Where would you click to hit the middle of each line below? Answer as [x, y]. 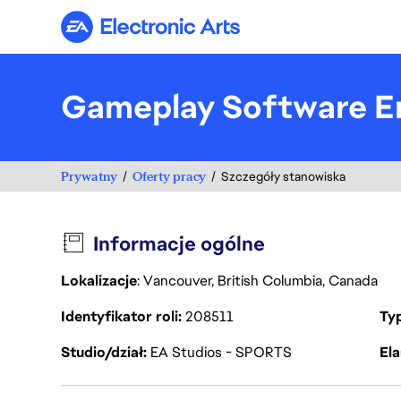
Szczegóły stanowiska [283, 176]
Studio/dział [104, 352]
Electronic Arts [197, 34]
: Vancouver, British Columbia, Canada [259, 281]
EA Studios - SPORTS [221, 352]
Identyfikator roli [121, 316]
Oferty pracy [169, 176]
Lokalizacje [99, 281]
